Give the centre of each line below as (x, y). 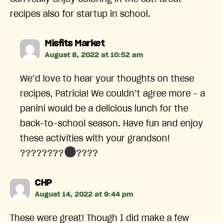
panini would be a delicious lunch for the (104, 109)
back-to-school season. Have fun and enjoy (112, 124)
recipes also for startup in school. (80, 14)
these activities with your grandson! (95, 139)
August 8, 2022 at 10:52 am (94, 55)
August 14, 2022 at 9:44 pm (84, 194)
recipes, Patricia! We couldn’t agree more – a (113, 94)
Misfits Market (75, 44)
